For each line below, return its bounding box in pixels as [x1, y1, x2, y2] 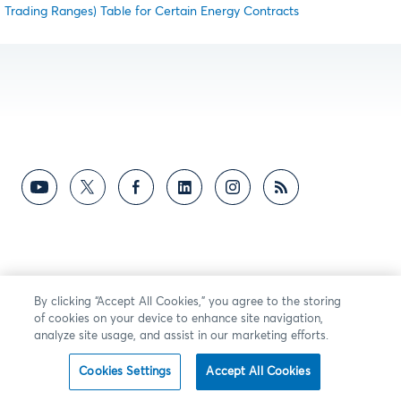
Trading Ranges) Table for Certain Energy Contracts [4, 4, 299, 18]
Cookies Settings [79, 366, 172, 378]
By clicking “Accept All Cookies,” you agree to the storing [34, 296, 342, 308]
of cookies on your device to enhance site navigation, [34, 313, 324, 325]
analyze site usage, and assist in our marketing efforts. [34, 330, 329, 342]
